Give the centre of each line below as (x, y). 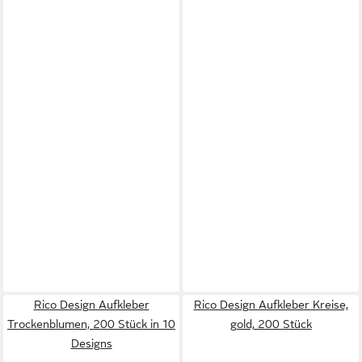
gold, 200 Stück (271, 324)
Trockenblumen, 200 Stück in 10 (91, 324)
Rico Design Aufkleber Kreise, (271, 305)
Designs (91, 343)
